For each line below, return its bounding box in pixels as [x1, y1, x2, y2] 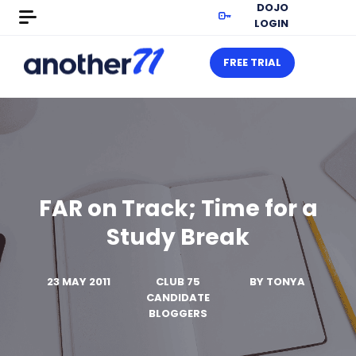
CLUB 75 [156, 274, 200, 289]
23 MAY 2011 [46, 274, 110, 289]
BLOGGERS [149, 306, 207, 321]
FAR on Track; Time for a [38, 193, 318, 224]
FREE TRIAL [223, 55, 281, 70]
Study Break [106, 222, 250, 253]
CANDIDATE [146, 290, 210, 305]
